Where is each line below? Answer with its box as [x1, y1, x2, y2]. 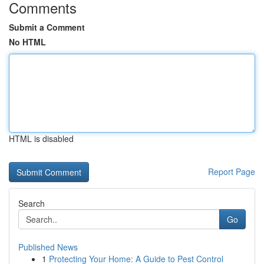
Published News [18, 241, 78, 253]
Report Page [208, 166, 255, 177]
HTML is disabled [9, 133, 74, 144]
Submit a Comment [9, 21, 85, 33]
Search [18, 197, 45, 209]
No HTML [9, 36, 46, 48]
